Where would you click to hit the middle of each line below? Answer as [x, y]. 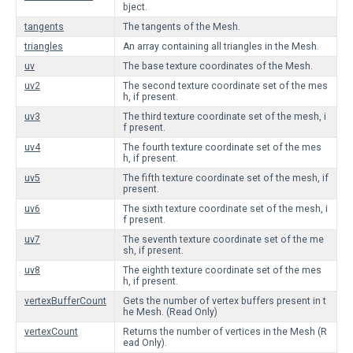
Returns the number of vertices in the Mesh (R [225, 332]
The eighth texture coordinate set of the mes [222, 270]
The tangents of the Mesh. [182, 27]
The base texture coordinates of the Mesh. [218, 66]
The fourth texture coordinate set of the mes [222, 147]
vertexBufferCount [65, 301]
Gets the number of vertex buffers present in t [225, 301]
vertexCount [51, 332]
